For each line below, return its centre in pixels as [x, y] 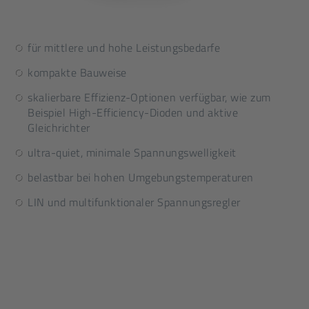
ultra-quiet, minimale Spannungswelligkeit [132, 152]
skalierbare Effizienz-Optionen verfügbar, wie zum [149, 97]
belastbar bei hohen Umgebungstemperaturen [141, 177]
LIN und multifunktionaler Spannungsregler [134, 202]
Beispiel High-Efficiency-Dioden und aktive [133, 112]
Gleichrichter [59, 128]
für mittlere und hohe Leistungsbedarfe [124, 48]
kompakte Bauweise [77, 72]
